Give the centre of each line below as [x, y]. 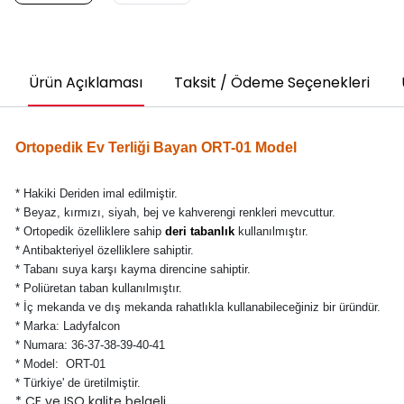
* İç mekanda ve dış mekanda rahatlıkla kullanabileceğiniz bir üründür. [197, 307]
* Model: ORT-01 [60, 363]
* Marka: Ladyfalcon [67, 326]
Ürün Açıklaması [85, 82]
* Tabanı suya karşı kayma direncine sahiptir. [133, 269]
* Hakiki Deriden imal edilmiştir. [96, 193]
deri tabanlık [199, 231]
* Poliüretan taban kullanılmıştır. [98, 288]
